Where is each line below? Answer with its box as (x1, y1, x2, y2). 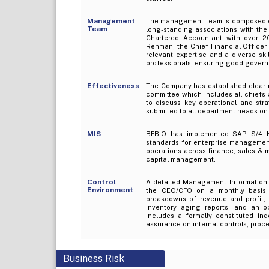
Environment (86, 185, 133, 194)
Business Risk (62, 252, 124, 264)
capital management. (145, 155, 216, 163)
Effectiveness (86, 81, 139, 90)
